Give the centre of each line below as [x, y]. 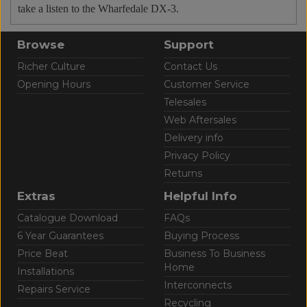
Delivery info [194, 137]
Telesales [185, 102]
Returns [183, 173]
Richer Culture [51, 66]
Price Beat [42, 253]
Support [189, 44]
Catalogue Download [67, 218]
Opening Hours [54, 84]
